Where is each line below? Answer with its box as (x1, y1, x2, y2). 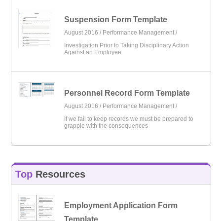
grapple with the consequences (64, 122, 148, 130)
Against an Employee (64, 48, 122, 56)
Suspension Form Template (64, 15, 168, 24)
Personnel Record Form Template (64, 89, 190, 98)
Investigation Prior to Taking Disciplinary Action (64, 41, 189, 49)
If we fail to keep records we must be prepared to (64, 115, 194, 123)
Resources (33, 168, 86, 180)
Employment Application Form (64, 201, 178, 210)
